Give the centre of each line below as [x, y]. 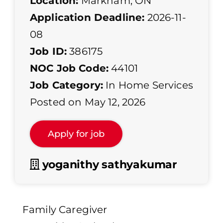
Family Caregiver [65, 210]
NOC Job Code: [69, 68]
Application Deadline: [87, 18]
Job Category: [67, 85]
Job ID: [49, 52]
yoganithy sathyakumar [108, 165]
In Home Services [149, 85]
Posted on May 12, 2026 [88, 102]
